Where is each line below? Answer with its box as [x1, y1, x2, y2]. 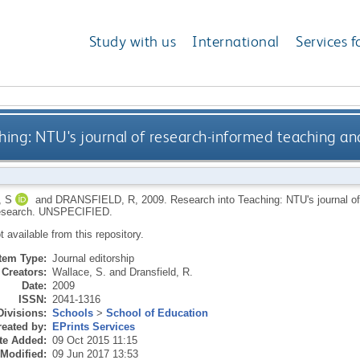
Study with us [88, 32, 177, 51]
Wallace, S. [51, 265, 106, 278]
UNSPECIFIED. [38, 205, 112, 218]
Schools [51, 306, 93, 319]
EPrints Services [51, 320, 135, 333]
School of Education [105, 306, 208, 319]
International [192, 32, 280, 51]
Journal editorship [51, 252, 134, 264]
